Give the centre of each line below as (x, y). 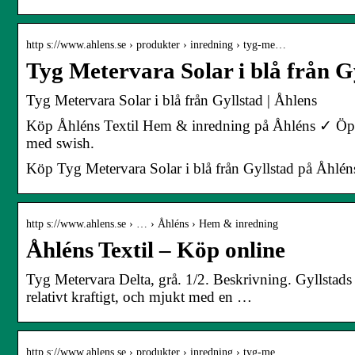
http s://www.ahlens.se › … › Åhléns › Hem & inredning (152, 223)
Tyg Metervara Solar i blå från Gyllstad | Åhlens (172, 100)
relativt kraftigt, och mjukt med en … (139, 296)
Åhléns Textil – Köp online (156, 250)
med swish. (60, 143)
